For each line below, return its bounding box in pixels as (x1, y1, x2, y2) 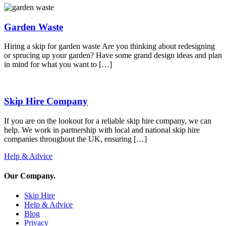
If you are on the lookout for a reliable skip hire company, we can (4, 116, 211, 125)
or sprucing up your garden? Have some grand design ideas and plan (4, 51, 222, 60)
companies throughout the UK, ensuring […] (4, 134, 147, 143)
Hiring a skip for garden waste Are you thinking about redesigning (4, 42, 215, 51)
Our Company (4, 172, 53, 181)
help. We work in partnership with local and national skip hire (4, 125, 200, 134)
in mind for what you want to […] (4, 60, 112, 69)
